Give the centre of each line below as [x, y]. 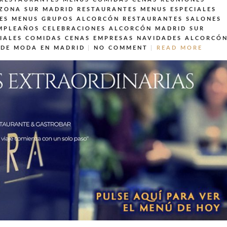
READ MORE [180, 48]
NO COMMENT [121, 48]
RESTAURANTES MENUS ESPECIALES [147, 10]
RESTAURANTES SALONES [172, 19]
